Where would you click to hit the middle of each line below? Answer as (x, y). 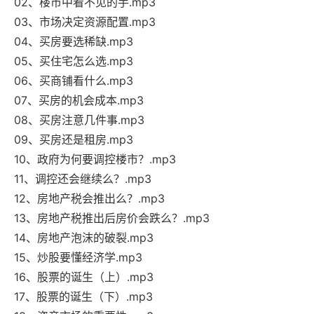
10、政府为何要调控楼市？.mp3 (95, 159)
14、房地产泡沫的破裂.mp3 (84, 238)
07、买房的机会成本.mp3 (79, 101)
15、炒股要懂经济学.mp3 (78, 258)
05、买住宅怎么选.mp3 (74, 61)
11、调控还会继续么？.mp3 (83, 179)
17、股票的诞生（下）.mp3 (83, 297)
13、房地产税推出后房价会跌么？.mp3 (112, 218)
